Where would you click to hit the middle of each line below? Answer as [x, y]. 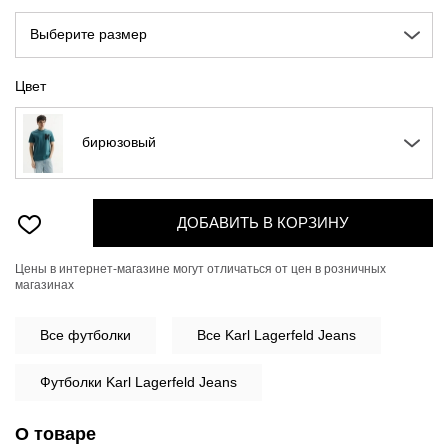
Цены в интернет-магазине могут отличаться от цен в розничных [200, 269]
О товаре [55, 434]
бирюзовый [119, 142]
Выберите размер [88, 34]
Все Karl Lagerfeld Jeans [276, 335]
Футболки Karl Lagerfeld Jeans [138, 382]
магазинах [44, 285]
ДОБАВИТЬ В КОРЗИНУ [262, 223]
